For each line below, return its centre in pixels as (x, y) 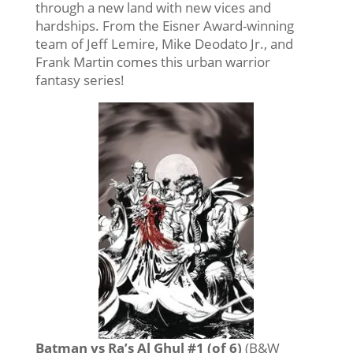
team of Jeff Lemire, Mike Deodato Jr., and (164, 43)
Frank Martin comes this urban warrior (152, 61)
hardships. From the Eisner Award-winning (164, 25)
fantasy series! (80, 80)
